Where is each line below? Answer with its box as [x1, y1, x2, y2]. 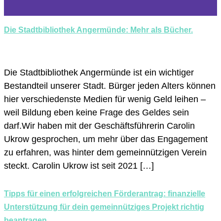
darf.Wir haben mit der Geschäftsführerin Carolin [4, 121, 195, 131]
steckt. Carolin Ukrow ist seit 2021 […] [4, 161, 154, 171]
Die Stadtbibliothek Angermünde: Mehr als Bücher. [4, 26, 193, 35]
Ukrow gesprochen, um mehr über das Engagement [4, 134, 208, 145]
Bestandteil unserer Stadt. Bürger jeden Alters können [4, 81, 216, 91]
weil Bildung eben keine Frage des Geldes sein [4, 108, 189, 118]
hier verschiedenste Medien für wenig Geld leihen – [4, 94, 206, 105]
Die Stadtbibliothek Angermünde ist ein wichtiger [4, 68, 194, 78]
